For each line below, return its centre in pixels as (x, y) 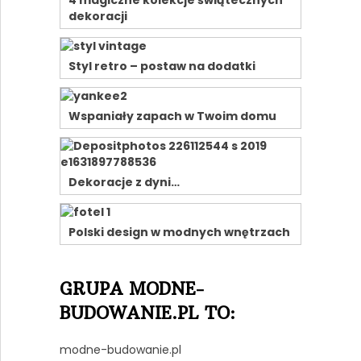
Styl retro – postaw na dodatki (162, 66)
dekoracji (98, 17)
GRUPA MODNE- (131, 289)
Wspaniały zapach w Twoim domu (172, 116)
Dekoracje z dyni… (124, 183)
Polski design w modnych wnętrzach (179, 232)
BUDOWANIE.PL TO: (147, 313)
